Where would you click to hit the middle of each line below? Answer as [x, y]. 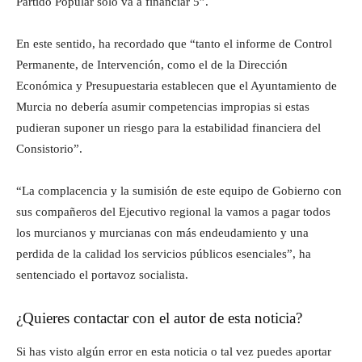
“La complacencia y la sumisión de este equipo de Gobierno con [179, 191]
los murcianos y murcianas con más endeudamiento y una [162, 233]
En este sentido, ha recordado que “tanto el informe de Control [174, 44]
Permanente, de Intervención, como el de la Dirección [152, 65]
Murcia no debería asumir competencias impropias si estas [163, 107]
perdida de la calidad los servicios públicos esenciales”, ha [164, 254]
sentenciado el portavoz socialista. [102, 275]
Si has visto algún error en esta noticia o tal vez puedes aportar [174, 352]
